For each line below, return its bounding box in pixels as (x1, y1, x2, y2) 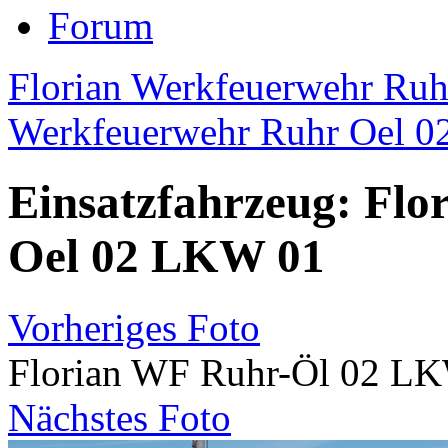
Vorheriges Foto (8, 305, 260, 349)
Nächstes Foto (8, 395, 231, 439)
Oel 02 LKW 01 (8, 230, 325, 283)
